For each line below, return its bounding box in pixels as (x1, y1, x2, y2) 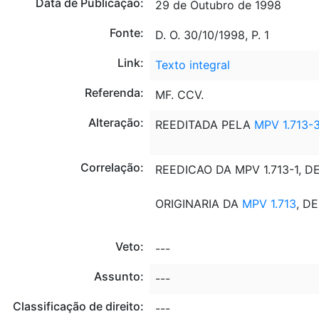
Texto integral (155, 57, 230, 72)
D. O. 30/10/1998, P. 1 (155, 27, 269, 42)
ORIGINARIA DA (155, 196, 242, 211)
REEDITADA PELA (155, 117, 254, 132)
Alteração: (88, 115, 144, 130)
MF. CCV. (155, 87, 204, 102)
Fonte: (109, 25, 144, 40)
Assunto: (93, 268, 144, 283)
